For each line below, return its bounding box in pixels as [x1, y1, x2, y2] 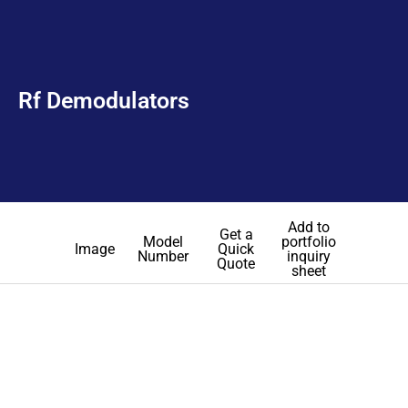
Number [138, 248, 189, 265]
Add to [288, 219, 330, 236]
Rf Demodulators [18, 87, 189, 115]
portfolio [281, 233, 336, 250]
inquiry [287, 248, 331, 265]
